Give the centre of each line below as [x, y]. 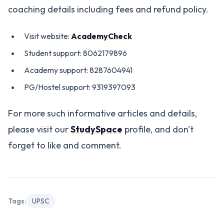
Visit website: [47, 36]
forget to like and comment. [66, 145]
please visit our [39, 129]
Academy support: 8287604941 [78, 70]
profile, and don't [158, 129]
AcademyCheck [101, 36]
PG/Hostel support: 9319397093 [80, 87]
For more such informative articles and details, [102, 113]
